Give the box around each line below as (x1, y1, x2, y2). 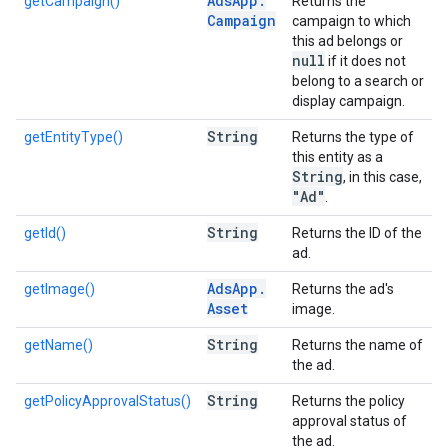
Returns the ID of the (292, 225, 422, 241)
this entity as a (292, 149, 383, 165)
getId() (24, 225, 66, 241)
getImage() (24, 281, 95, 297)
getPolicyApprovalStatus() (24, 393, 191, 409)
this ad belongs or (292, 33, 403, 49)
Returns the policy (292, 393, 405, 409)
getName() (24, 337, 93, 353)
